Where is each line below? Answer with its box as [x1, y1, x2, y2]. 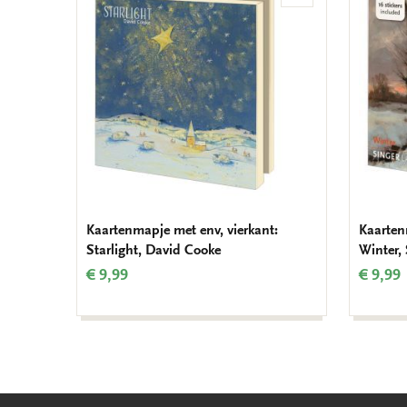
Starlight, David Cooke [86, 242, 221, 259]
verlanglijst [295, 22, 362, 39]
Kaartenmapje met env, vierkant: [86, 222, 278, 239]
